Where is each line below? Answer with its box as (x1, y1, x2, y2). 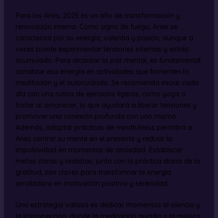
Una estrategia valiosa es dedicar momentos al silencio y (15, 200, 200, 209)
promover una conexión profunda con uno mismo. (15, 111, 178, 121)
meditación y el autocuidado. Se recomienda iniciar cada (15, 78, 199, 87)
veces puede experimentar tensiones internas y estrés (15, 44, 189, 54)
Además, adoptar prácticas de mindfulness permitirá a (15, 123, 192, 132)
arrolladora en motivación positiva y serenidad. (15, 179, 169, 188)
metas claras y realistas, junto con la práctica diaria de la (15, 156, 200, 165)
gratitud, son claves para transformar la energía (15, 167, 171, 177)
